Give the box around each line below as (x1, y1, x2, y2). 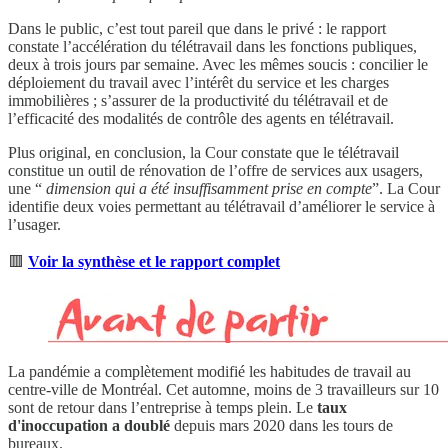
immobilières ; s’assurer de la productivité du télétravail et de (8, 91, 388, 109)
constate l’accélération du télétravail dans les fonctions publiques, (8, 37, 417, 55)
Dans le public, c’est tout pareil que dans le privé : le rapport (8, 19, 386, 37)
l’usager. (8, 215, 61, 233)
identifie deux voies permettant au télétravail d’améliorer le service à (8, 197, 435, 215)
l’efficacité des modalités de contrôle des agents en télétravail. (8, 109, 394, 127)
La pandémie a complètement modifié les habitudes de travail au (8, 362, 411, 380)
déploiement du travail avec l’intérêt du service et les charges (8, 73, 389, 91)
